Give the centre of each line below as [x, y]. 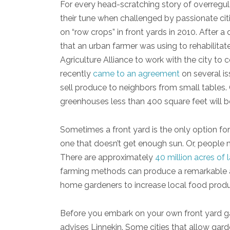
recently [76, 73]
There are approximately [108, 157]
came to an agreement [136, 73]
